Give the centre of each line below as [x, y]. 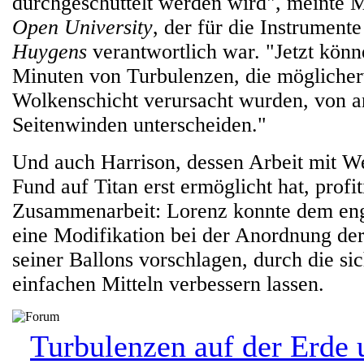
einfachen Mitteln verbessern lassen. [168, 284]
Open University [82, 27]
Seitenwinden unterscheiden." [139, 125]
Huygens [50, 52]
